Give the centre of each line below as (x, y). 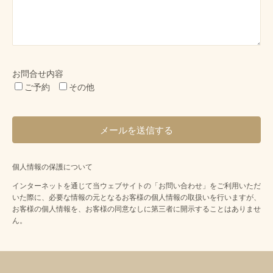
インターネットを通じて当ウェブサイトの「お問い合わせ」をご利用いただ (136, 186)
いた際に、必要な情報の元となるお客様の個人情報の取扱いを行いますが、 (136, 198)
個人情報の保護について (52, 167)
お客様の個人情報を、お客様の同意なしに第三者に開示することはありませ (136, 209)
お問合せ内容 (38, 74)
